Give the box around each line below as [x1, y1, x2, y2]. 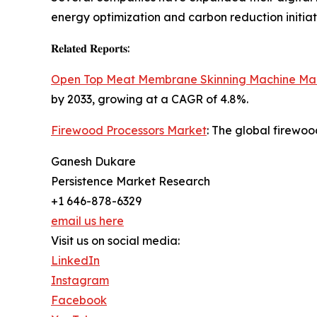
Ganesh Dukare [51, 154, 136, 169]
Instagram [51, 273, 109, 288]
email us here [51, 214, 124, 229]
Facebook [51, 293, 107, 308]
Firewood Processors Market [51, 123, 207, 138]
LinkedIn [51, 253, 100, 268]
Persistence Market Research [51, 174, 210, 189]
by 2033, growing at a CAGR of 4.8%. [51, 92, 248, 107]
